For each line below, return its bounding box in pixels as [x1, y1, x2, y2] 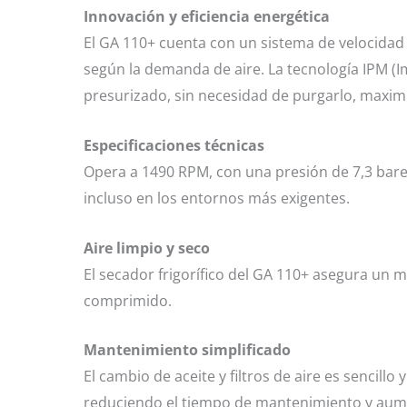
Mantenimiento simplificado [84, 340, 291, 361]
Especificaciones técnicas [84, 135, 264, 156]
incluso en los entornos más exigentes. [84, 188, 350, 209]
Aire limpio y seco [84, 237, 210, 258]
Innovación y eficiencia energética [84, 6, 330, 27]
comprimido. [84, 290, 172, 311]
